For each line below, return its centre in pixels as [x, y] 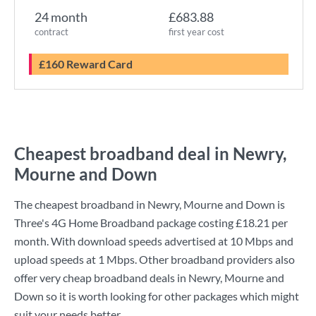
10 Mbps [251, 241]
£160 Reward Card [89, 64]
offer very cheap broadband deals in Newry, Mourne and [149, 278]
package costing [195, 223]
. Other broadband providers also [215, 259]
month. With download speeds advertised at [122, 241]
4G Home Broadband [103, 223]
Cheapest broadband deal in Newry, [150, 153]
